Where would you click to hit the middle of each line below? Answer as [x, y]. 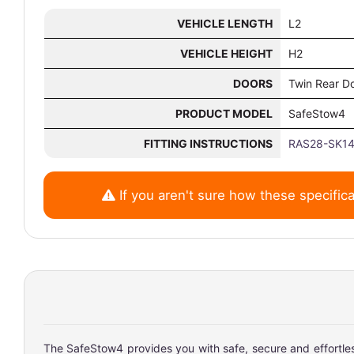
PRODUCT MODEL [224, 113]
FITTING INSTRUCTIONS [208, 143]
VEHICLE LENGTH [225, 23]
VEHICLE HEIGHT [226, 53]
